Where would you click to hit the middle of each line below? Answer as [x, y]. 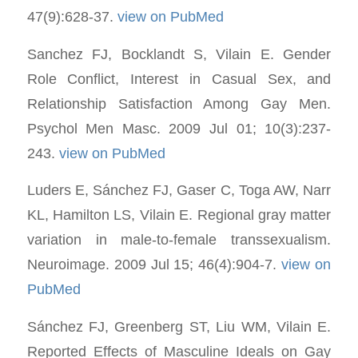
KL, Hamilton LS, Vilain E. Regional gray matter [179, 215]
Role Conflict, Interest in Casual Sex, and [179, 78]
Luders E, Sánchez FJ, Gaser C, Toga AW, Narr [179, 190]
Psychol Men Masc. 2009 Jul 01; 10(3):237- [179, 128]
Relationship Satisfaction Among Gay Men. [179, 103]
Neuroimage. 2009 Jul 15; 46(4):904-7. [154, 265]
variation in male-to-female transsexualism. [179, 240]
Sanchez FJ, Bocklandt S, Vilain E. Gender [179, 54]
